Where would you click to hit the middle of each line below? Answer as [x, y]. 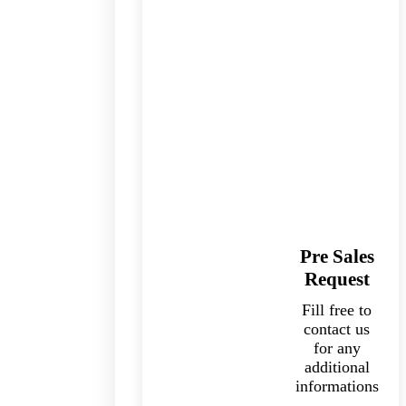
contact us [337, 329]
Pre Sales [337, 257]
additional [337, 367]
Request [337, 280]
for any [337, 348]
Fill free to [337, 310]
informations [337, 387]
